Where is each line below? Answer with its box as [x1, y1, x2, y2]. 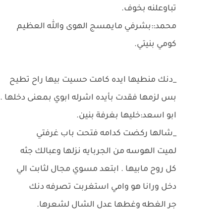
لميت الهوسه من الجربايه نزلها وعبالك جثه [18, 147, 176, 156]
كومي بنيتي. [134, 40, 176, 49]
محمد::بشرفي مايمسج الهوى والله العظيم [17, 22, 176, 31]
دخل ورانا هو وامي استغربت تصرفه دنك [29, 183, 176, 192]
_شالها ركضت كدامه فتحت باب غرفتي [36, 129, 176, 138]
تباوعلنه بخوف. [121, 4, 176, 13]
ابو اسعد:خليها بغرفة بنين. [76, 111, 176, 120]
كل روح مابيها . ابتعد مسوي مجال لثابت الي [16, 165, 176, 174]
